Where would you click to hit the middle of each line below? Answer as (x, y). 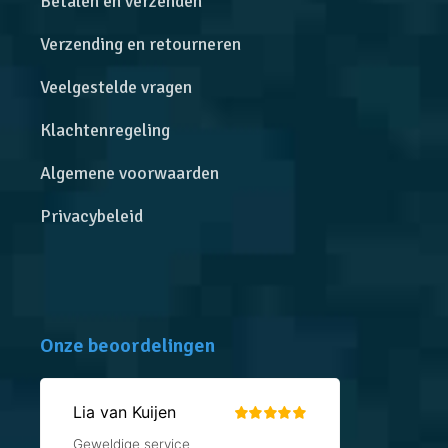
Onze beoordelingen (128, 345)
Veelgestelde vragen (116, 86)
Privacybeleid (92, 215)
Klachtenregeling (105, 129)
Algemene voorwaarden (130, 172)
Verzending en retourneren (141, 43)
